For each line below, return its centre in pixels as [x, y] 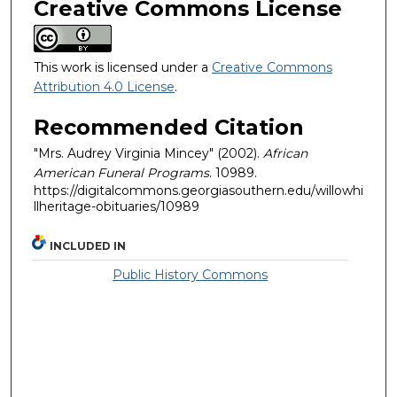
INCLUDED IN [88, 245]
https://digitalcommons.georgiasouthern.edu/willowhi [198, 191]
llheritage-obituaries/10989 [117, 207]
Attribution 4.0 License [104, 86]
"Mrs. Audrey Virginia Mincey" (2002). [148, 154]
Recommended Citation [169, 128]
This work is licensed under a [123, 67]
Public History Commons [191, 274]
